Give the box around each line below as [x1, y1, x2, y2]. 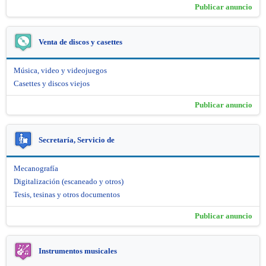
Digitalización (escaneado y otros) [14, 176, 123, 186]
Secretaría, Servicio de [39, 135, 115, 144]
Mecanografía [14, 163, 58, 173]
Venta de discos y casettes [39, 37, 122, 46]
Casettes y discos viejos [14, 78, 90, 88]
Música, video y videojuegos [14, 65, 107, 75]
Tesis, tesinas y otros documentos [14, 189, 120, 199]
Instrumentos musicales [39, 246, 117, 255]
